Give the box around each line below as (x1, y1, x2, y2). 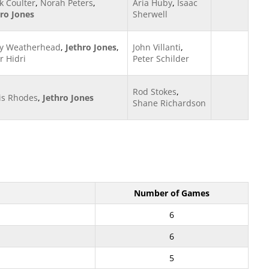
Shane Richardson (133, 97, 206, 109)
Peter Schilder (133, 53, 189, 64)
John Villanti (133, 41, 181, 53)
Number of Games (134, 187, 210, 199)
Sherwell (133, 8, 168, 20)
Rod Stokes (133, 86, 177, 97)
